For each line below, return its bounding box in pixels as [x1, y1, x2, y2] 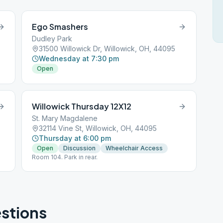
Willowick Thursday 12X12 [32, 101, 132, 111]
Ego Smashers [32, 21, 89, 32]
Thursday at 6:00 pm [39, 134, 111, 142]
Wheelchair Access [106, 144, 163, 152]
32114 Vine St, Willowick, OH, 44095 [39, 124, 157, 132]
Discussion [63, 144, 96, 152]
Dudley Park [32, 34, 73, 43]
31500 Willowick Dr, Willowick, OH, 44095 [39, 44, 176, 53]
